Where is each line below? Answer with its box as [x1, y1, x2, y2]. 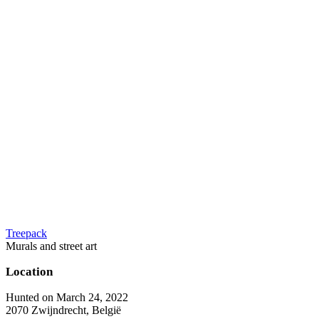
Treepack [6, 226, 47, 239]
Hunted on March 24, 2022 [6, 291, 128, 303]
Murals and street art [6, 239, 97, 252]
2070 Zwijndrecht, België [6, 303, 121, 316]
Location [6, 264, 53, 278]
